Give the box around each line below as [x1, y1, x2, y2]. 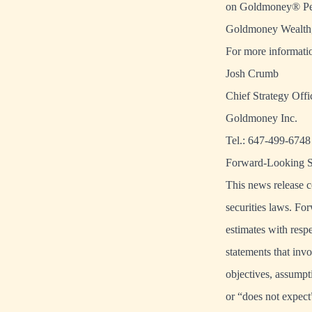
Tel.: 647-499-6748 [226, 134, 311, 146]
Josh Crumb [226, 68, 279, 79]
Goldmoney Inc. [226, 112, 297, 124]
